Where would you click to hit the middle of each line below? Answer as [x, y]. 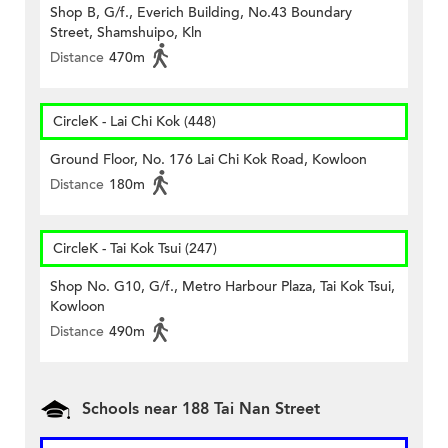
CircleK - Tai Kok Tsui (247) [135, 249]
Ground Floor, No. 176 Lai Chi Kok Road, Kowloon [208, 160]
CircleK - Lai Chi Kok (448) [134, 122]
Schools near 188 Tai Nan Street [201, 409]
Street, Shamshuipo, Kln [126, 33]
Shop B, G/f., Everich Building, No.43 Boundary [201, 13]
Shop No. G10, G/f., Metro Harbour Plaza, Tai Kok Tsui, [222, 287]
